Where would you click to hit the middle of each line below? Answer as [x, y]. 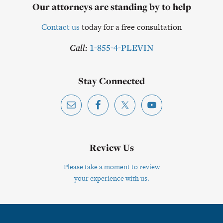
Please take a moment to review [111, 167]
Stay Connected [111, 81]
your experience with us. [111, 178]
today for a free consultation [131, 27]
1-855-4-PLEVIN [121, 48]
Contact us [60, 27]
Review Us [111, 148]
